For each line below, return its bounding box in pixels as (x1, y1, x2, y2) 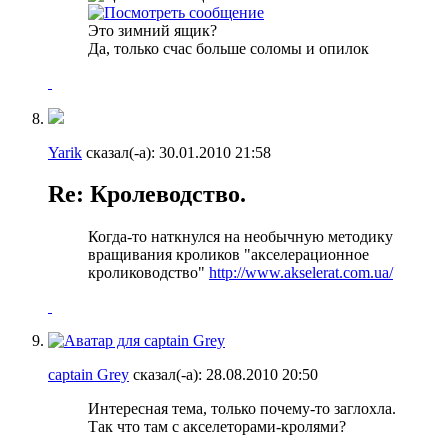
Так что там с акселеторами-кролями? (88, 418, 346, 436)
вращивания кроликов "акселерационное (88, 246, 369, 264)
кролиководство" (88, 264, 209, 282)
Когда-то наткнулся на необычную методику (88, 228, 393, 246)
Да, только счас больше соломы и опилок (88, 39, 369, 57)
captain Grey (48, 366, 129, 384)
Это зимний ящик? (88, 21, 217, 39)
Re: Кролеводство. (48, 181, 246, 208)
